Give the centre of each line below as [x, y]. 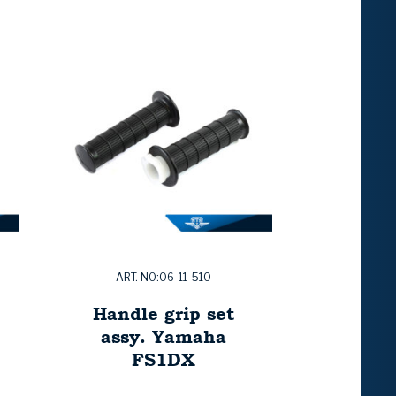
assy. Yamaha [164, 337]
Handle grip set [164, 314]
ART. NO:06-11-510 [164, 278]
